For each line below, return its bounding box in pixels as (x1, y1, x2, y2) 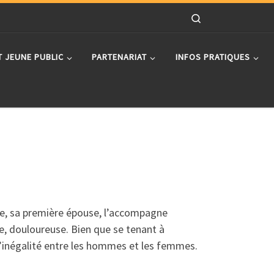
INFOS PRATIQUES (175, 51, 250, 63)
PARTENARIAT (92, 51, 147, 63)
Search (202, 11, 228, 23)
